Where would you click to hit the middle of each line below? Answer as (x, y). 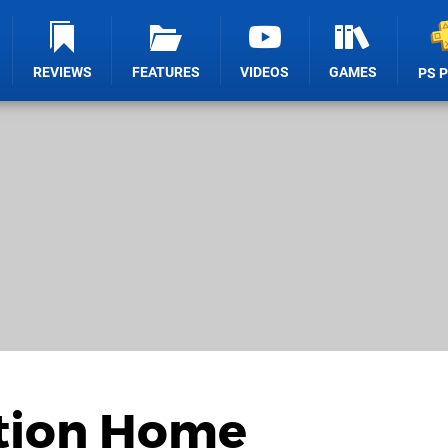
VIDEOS (265, 72)
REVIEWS (62, 72)
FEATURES (166, 72)
